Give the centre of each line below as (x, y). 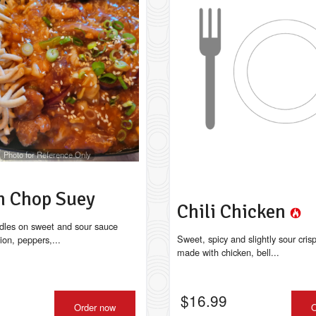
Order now (95, 307)
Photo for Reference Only (47, 154)
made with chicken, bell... (228, 252)
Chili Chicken (233, 212)
